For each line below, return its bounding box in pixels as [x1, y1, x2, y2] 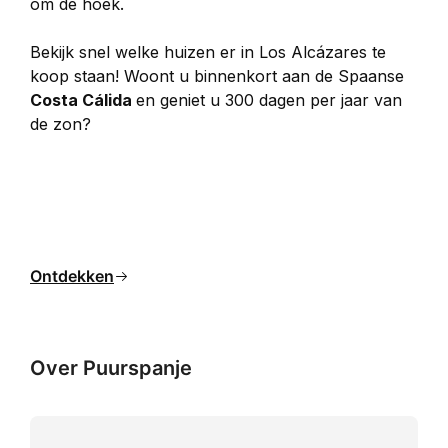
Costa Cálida [30, 90, 136, 110]
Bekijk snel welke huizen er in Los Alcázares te [30, 42, 391, 62]
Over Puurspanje [30, 356, 192, 380]
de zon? [30, 114, 91, 134]
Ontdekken [30, 266, 114, 286]
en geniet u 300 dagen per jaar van [136, 90, 407, 110]
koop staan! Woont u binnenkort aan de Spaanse [30, 66, 409, 86]
